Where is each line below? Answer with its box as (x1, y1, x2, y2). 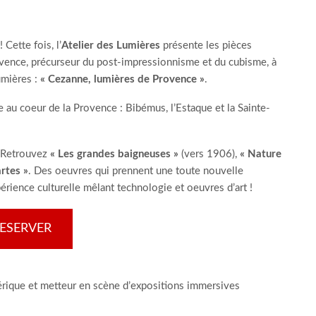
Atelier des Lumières (61, 40, 160, 51)
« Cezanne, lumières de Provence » (40, 74, 205, 85)
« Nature (240, 149, 281, 159)
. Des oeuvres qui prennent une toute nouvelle (28, 166, 243, 176)
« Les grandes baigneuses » (50, 149, 178, 159)
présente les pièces (160, 40, 252, 51)
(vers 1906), (178, 149, 240, 159)
